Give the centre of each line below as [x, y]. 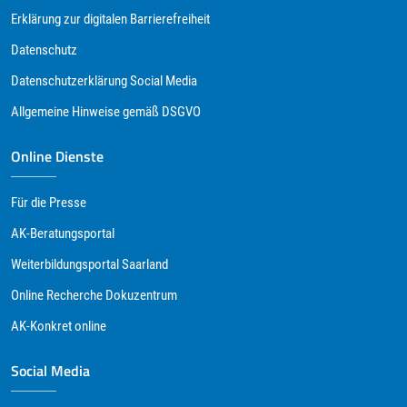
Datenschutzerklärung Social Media [104, 81]
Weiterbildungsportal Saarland [89, 264]
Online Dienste [57, 156]
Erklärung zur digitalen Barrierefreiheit [110, 19]
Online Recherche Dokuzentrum [94, 295]
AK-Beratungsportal [63, 233]
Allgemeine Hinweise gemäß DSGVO [106, 112]
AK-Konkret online [59, 326]
